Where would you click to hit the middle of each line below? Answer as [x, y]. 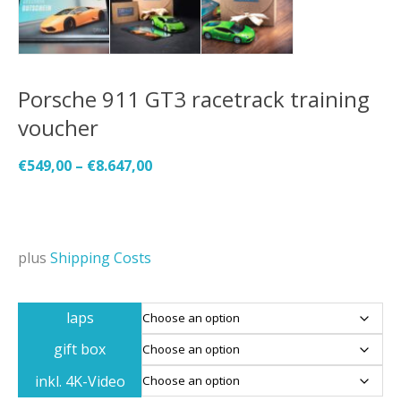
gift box [80, 349]
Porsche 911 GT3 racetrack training [194, 98]
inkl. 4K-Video [80, 381]
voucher [58, 127]
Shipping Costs [101, 257]
